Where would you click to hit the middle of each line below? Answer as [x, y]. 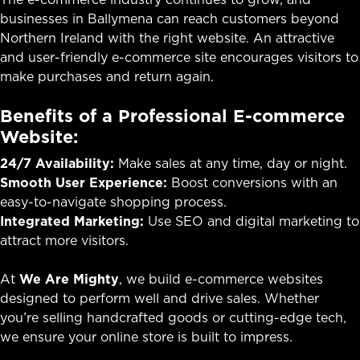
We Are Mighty [69, 278]
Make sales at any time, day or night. [231, 163]
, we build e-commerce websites [221, 278]
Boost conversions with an [252, 182]
